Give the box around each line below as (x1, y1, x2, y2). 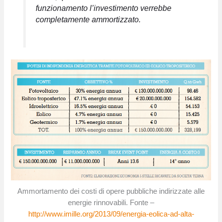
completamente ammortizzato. (35, 14, 141, 24)
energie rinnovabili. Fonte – (68, 199, 154, 207)
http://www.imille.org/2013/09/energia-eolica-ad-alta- (28, 210, 194, 219)
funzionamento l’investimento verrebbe (35, 3, 171, 12)
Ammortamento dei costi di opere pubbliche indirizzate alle (17, 187, 205, 196)
